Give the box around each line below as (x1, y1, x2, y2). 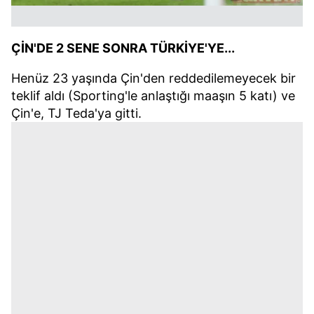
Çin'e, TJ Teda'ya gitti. (11, 106, 142, 121)
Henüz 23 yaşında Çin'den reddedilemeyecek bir (11, 71, 296, 86)
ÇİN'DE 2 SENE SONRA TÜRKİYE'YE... (11, 41, 235, 56)
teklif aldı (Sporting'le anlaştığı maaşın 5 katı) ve (11, 88, 295, 104)
